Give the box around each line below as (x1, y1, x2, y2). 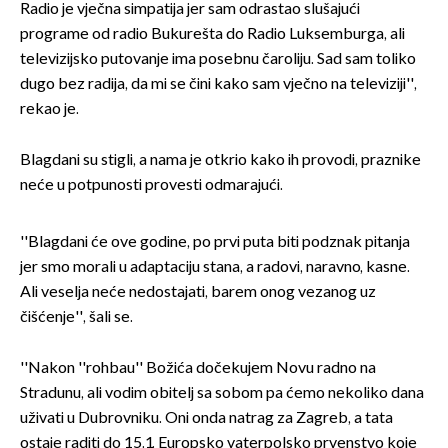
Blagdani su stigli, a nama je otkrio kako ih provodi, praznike (20, 151, 421, 171)
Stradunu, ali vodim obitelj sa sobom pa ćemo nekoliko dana (20, 384, 424, 404)
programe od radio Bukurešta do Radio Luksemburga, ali (20, 25, 405, 45)
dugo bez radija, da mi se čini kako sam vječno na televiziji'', (20, 75, 417, 95)
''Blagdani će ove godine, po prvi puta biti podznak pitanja (20, 233, 410, 253)
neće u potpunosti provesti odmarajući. (20, 176, 283, 196)
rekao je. (20, 100, 79, 120)
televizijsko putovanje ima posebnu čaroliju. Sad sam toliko (20, 50, 416, 70)
